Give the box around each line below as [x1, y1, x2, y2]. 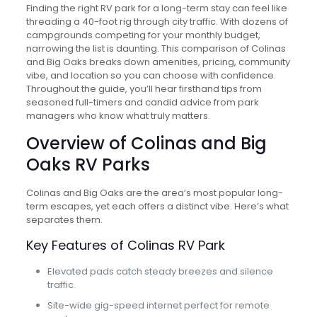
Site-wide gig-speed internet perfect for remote [47, 298, 270, 312]
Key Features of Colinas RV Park [25, 236, 225, 254]
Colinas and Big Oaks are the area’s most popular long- [25, 185, 283, 200]
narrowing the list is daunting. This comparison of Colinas [25, 41, 286, 55]
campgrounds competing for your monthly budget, [25, 28, 260, 42]
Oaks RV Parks [25, 152, 150, 176]
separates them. [25, 212, 103, 226]
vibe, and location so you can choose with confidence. [25, 68, 276, 82]
